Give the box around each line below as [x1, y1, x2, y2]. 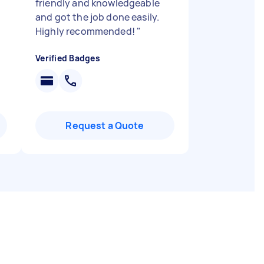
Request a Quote [65, 119, 144, 132]
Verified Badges [35, 52, 100, 64]
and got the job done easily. [35, 11, 160, 24]
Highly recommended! [35, 25, 137, 38]
